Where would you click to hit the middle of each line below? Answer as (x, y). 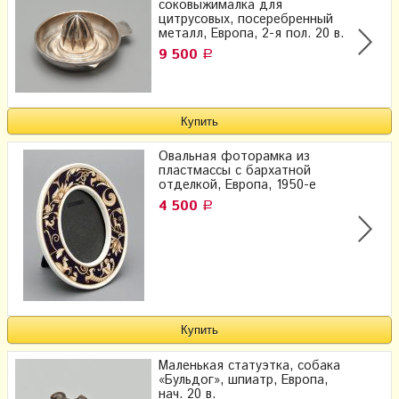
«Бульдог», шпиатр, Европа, (243, 380)
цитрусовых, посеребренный (246, 20)
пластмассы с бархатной (235, 171)
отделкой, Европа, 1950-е (237, 186)
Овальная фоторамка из (234, 157)
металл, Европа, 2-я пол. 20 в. (251, 34)
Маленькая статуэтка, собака (249, 366)
